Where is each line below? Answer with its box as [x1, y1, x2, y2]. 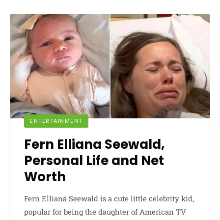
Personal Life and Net [24, 152, 164, 170]
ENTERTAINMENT [30, 117, 82, 125]
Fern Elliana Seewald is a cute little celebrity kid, [24, 193, 194, 204]
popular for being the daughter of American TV [24, 207, 186, 217]
